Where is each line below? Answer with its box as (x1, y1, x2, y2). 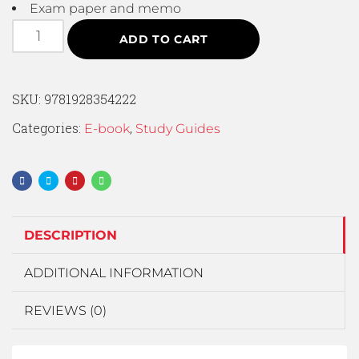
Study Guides (135, 120, 220, 136)
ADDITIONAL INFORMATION (24, 264, 204, 280)
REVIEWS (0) (24, 302, 107, 318)
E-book (84, 120, 130, 136)
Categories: (12, 119, 84, 136)
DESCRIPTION (24, 227, 117, 243)
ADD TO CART (119, 31, 208, 46)
